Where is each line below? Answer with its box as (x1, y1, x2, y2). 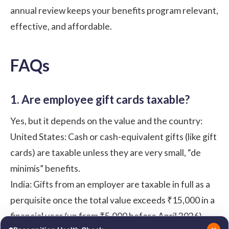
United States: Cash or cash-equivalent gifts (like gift (10, 131, 217, 142)
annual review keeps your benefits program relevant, (10, 5, 218, 16)
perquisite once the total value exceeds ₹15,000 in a (10, 194, 215, 205)
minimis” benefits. (10, 163, 80, 174)
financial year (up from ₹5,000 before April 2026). (10, 210, 204, 221)
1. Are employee (10, 92, 96, 106)
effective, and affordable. (10, 20, 112, 32)
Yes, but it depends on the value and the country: (10, 115, 202, 126)
